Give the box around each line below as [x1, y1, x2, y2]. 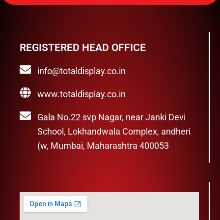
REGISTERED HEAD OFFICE [20, 42, 146, 54]
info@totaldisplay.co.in [37, 66, 126, 76]
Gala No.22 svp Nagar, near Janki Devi [37, 112, 186, 122]
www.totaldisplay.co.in [37, 89, 126, 99]
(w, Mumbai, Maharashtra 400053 [37, 140, 169, 151]
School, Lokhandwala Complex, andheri [37, 126, 191, 137]
